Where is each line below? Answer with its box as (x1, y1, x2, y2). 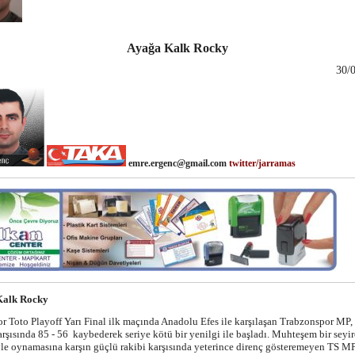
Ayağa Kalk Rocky (127, 40, 228, 55)
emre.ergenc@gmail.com (126, 157, 229, 169)
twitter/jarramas (229, 157, 296, 169)
